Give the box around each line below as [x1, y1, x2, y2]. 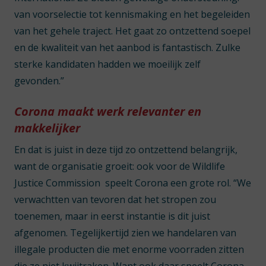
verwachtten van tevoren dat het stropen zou [14, 193, 216, 206]
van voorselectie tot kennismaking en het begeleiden [14, 8, 250, 21]
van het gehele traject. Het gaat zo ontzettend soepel [14, 24, 251, 37]
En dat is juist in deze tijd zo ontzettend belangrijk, [14, 143, 237, 156]
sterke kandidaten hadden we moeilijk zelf [14, 58, 201, 71]
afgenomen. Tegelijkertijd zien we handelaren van [14, 226, 236, 239]
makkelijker [14, 120, 80, 136]
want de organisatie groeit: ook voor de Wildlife [14, 160, 225, 173]
